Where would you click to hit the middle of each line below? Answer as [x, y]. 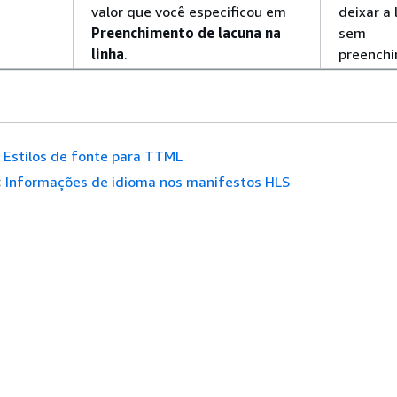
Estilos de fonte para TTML [93, 156]
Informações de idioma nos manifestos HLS [147, 182]
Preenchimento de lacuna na [186, 33]
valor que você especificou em [189, 12]
